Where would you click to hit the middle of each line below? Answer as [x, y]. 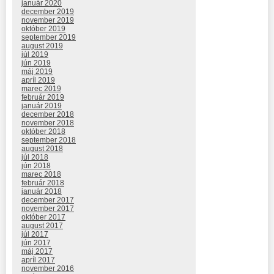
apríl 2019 [38, 80]
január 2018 [42, 192]
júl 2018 [35, 157]
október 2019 [43, 29]
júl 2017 [35, 235]
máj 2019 [37, 72]
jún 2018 [36, 166]
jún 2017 [36, 243]
